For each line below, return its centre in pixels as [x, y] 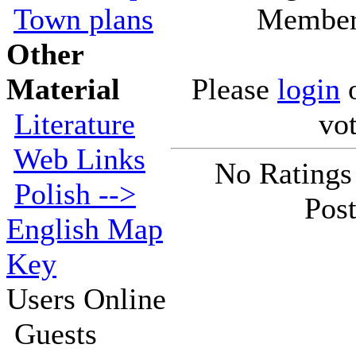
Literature [75, 124]
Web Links [79, 159]
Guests [52, 334]
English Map [85, 229]
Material [63, 89]
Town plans [83, 19]
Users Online [86, 299]
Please [234, 89]
